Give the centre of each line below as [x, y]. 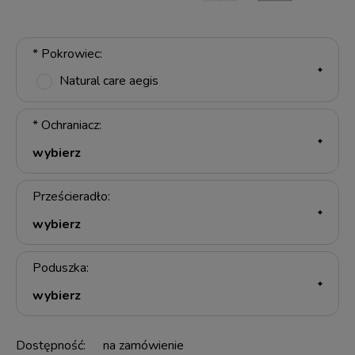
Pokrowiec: [70, 54]
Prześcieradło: [71, 197]
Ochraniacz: [70, 126]
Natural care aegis [109, 81]
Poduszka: [61, 268]
